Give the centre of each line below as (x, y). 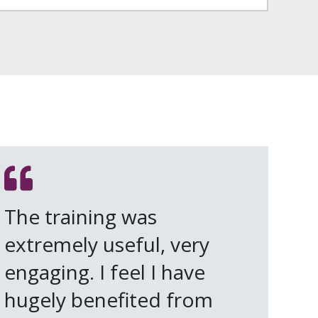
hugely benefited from (109, 300)
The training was (81, 217)
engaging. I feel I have (105, 272)
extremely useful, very (107, 245)
